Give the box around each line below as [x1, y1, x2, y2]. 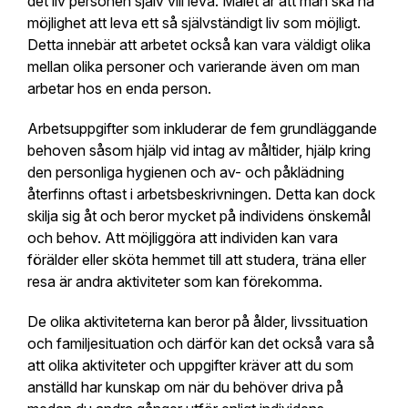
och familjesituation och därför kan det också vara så [27, 333, 374, 352]
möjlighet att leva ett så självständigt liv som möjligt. [27, 13, 361, 32]
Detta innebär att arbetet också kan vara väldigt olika [27, 35, 371, 54]
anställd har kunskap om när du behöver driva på [27, 377, 343, 396]
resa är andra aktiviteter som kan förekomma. [27, 271, 322, 291]
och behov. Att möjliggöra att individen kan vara [27, 228, 338, 247]
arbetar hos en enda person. [27, 78, 211, 97]
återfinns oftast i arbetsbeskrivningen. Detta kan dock [27, 184, 375, 203]
